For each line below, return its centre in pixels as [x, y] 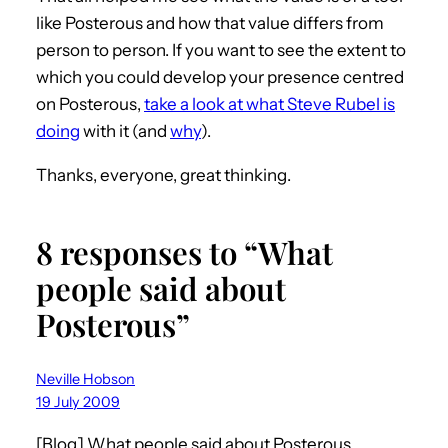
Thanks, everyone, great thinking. [163, 174]
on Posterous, [90, 103]
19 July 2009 [78, 401]
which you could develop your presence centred [220, 76]
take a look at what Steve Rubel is [269, 103]
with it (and [125, 130]
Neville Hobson [85, 378]
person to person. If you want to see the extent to [221, 49]
